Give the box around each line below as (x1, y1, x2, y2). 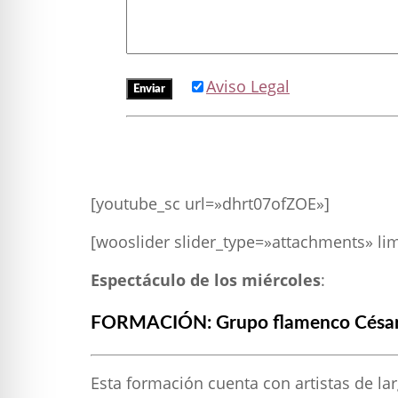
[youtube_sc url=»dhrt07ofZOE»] (91, 192, 330, 214)
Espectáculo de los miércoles (91, 268, 321, 291)
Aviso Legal (206, 75, 290, 97)
